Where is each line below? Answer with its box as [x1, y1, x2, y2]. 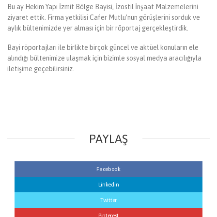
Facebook [96, 166, 121, 173]
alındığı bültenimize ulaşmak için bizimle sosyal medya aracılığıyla [7, 54, 201, 62]
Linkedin [98, 181, 119, 188]
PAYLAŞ [89, 132, 128, 146]
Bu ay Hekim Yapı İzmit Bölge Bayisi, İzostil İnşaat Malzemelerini [7, 3, 198, 11]
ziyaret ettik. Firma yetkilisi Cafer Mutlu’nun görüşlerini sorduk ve [7, 14, 200, 22]
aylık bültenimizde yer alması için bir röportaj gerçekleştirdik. [7, 24, 188, 32]
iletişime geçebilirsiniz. [7, 64, 74, 73]
